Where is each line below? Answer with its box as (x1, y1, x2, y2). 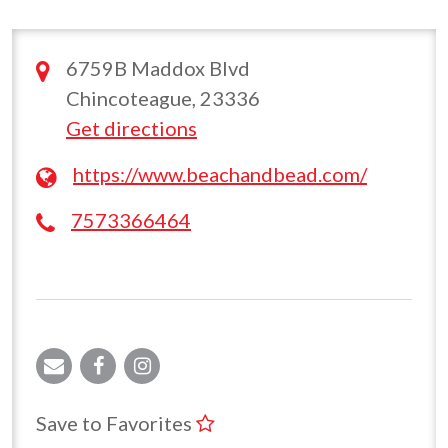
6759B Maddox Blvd (66, 55, 250, 80)
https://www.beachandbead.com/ (73, 161, 367, 186)
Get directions (66, 115, 197, 140)
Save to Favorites (36, 410, 196, 435)
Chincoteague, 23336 (66, 85, 260, 110)
